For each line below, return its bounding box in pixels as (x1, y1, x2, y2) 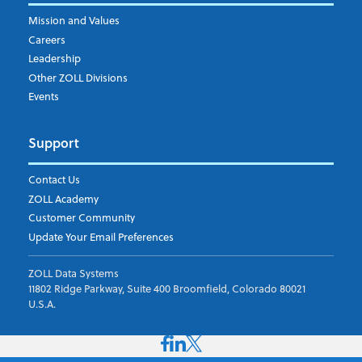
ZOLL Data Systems (27, 266, 119, 281)
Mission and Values (27, 13, 120, 28)
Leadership (27, 51, 81, 66)
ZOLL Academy (27, 191, 99, 206)
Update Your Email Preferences (27, 229, 174, 244)
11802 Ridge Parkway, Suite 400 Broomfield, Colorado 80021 (27, 281, 305, 297)
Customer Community (27, 210, 135, 225)
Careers (27, 32, 65, 47)
